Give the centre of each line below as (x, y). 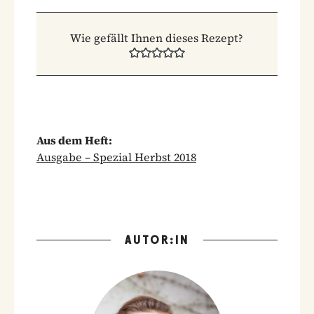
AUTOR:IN (157, 240)
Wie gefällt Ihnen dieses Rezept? (157, 37)
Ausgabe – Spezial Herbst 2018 (116, 157)
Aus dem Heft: (74, 140)
